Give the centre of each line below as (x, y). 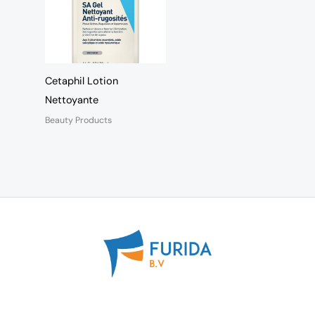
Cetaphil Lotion (81, 81)
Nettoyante (71, 100)
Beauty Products (78, 121)
